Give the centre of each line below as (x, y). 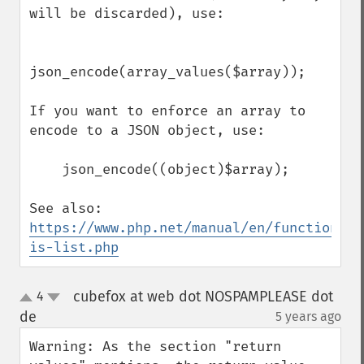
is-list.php (74, 247)
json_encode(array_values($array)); (167, 72)
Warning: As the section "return (155, 347)
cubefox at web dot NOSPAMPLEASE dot (203, 297)
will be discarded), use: (127, 13)
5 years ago (308, 316)
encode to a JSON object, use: (147, 130)
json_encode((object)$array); (45, 169)
